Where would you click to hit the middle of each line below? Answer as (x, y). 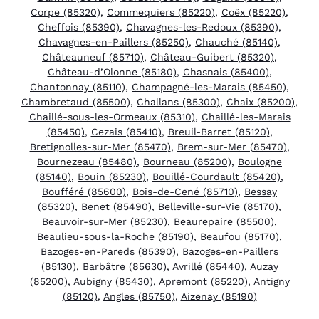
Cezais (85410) (126, 131)
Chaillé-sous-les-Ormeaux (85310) (112, 116)
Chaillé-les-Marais (246, 116)
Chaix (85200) (261, 101)
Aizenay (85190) (219, 296)
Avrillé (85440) (208, 266)
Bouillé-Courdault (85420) (216, 176)
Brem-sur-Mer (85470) (232, 146)
